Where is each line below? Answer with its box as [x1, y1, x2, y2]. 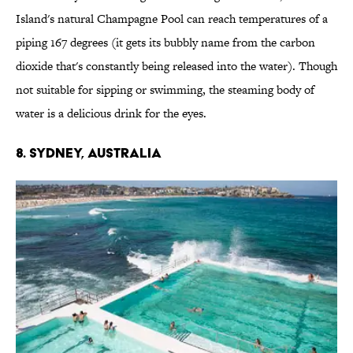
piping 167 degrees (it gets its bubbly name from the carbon [16, 33, 315, 50]
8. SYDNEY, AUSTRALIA [16, 143, 162, 161]
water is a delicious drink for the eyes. [16, 104, 206, 121]
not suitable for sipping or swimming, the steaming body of [16, 80, 314, 98]
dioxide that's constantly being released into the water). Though [16, 57, 337, 74]
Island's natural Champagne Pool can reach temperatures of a [16, 9, 328, 27]
